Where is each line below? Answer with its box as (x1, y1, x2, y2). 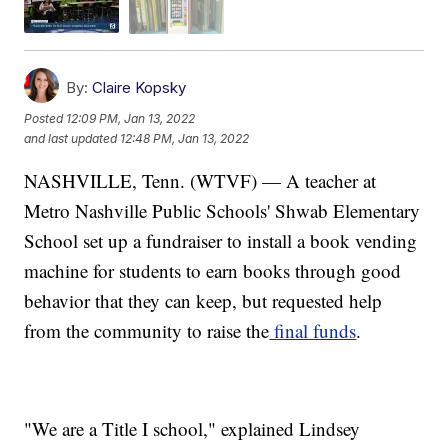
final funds (269, 317, 357, 343)
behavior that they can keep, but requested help (24, 287, 383, 313)
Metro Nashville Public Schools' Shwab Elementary (24, 197, 421, 223)
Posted (24, 111, 67, 127)
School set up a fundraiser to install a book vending (24, 227, 418, 253)
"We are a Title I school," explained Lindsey (24, 415, 361, 441)
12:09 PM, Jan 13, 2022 (66, 111, 196, 127)
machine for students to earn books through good (24, 257, 402, 283)
